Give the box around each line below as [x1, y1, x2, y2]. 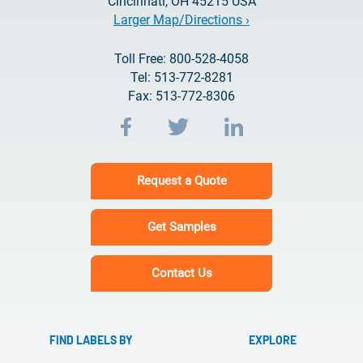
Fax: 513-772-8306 [128, 88, 235, 104]
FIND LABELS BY [49, 333, 133, 347]
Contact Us [151, 266, 212, 280]
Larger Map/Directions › [113, 12, 250, 28]
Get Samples [147, 220, 216, 234]
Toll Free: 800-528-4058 [114, 51, 249, 66]
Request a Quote [136, 173, 227, 188]
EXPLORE [248, 333, 297, 347]
